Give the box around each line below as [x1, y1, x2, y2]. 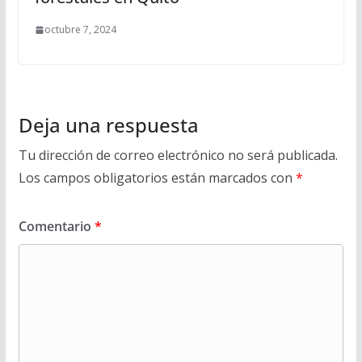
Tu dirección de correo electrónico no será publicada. [18, 146, 338, 165]
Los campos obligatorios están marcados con [18, 169, 296, 187]
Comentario [18, 217, 95, 236]
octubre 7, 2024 [44, 23, 116, 37]
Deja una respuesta [18, 112, 199, 139]
